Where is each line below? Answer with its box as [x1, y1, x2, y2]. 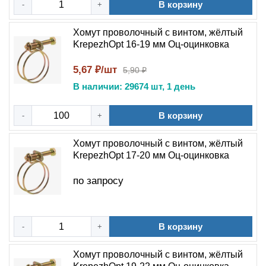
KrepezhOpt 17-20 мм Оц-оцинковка [73, 150, 229, 160]
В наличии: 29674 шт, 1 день [73, 81, 195, 91]
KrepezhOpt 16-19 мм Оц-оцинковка [73, 39, 229, 49]
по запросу [73, 175, 123, 186]
